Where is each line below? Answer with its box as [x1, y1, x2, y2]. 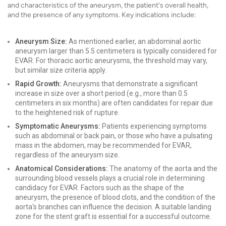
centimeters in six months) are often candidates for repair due [15, 99, 213, 107]
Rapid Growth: [15, 80, 62, 88]
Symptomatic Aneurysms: [15, 122, 100, 130]
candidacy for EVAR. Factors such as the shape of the [15, 184, 184, 192]
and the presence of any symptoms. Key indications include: [8, 11, 196, 19]
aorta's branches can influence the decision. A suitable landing [15, 203, 211, 211]
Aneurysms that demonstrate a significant [62, 80, 198, 88]
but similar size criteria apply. [15, 66, 106, 74]
